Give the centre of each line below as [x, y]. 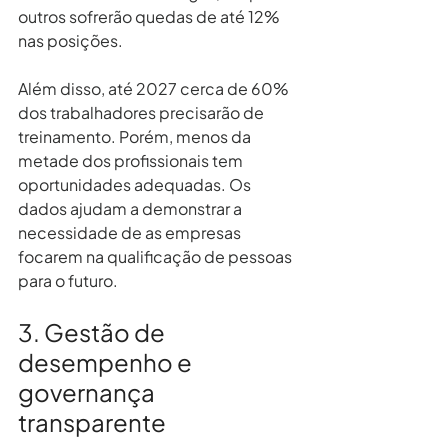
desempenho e [107, 361]
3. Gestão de [93, 331]
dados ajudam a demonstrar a [131, 208]
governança [88, 391]
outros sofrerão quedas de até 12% [150, 16]
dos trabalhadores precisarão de [142, 112]
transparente [92, 421]
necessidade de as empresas [131, 232]
